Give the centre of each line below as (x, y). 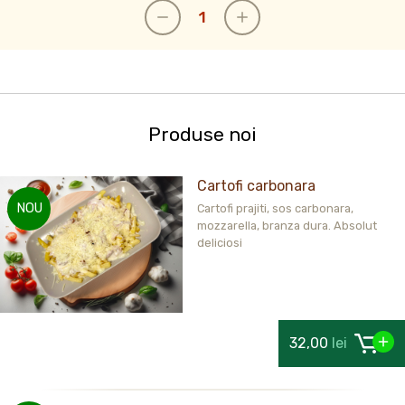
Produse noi (202, 135)
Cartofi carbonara (256, 186)
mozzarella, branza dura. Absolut (287, 226)
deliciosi (219, 243)
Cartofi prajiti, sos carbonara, (275, 209)
